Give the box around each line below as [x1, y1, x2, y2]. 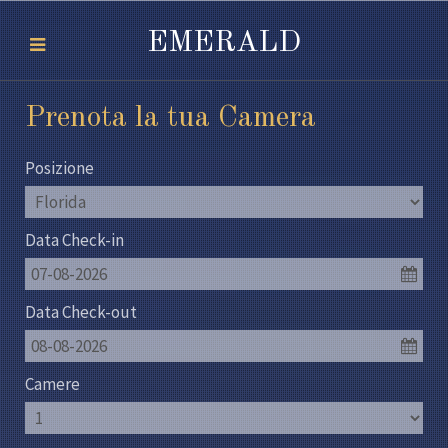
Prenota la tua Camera [25, 103, 316, 133]
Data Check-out [25, 301, 137, 323]
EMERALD [147, 28, 301, 58]
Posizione [25, 157, 94, 179]
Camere [25, 373, 80, 395]
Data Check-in [25, 229, 124, 251]
